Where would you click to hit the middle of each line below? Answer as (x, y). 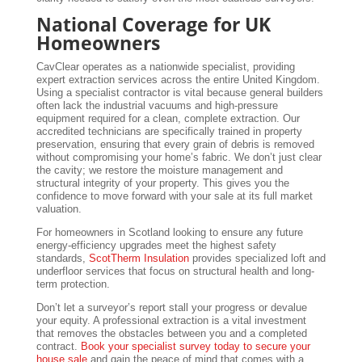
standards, (62, 259)
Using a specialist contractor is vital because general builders (179, 93)
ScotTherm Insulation (139, 259)
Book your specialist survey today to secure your (195, 347)
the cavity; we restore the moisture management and (159, 170)
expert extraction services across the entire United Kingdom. (178, 80)
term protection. (73, 284)
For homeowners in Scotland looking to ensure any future (169, 233)
